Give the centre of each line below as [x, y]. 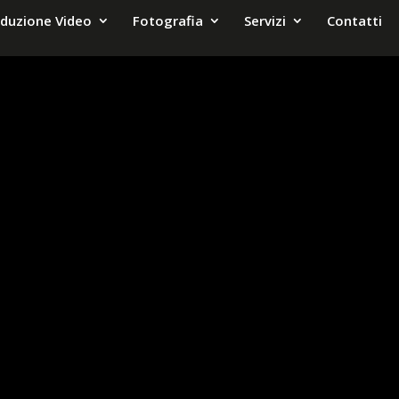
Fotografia [167, 20]
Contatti [354, 20]
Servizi [265, 20]
